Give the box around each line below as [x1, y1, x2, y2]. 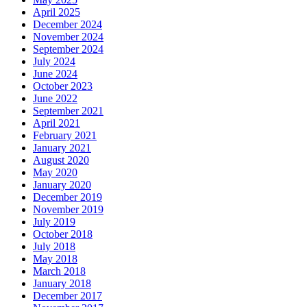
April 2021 [33, 116, 80, 129]
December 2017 [33, 289, 102, 302]
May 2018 [33, 252, 77, 265]
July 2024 [33, 55, 75, 67]
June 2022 [33, 92, 77, 104]
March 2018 [33, 265, 86, 277]
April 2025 [33, 5, 80, 18]
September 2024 [33, 42, 103, 55]
